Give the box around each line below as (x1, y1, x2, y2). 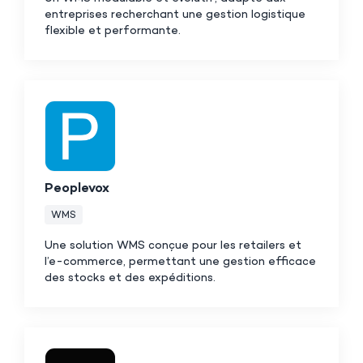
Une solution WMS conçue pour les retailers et (45, 238, 301, 253)
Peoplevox (45, 181, 109, 197)
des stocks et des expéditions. (45, 271, 216, 285)
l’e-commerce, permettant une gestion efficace (45, 254, 316, 269)
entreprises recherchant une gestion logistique (45, 7, 305, 22)
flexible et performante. (45, 23, 181, 38)
